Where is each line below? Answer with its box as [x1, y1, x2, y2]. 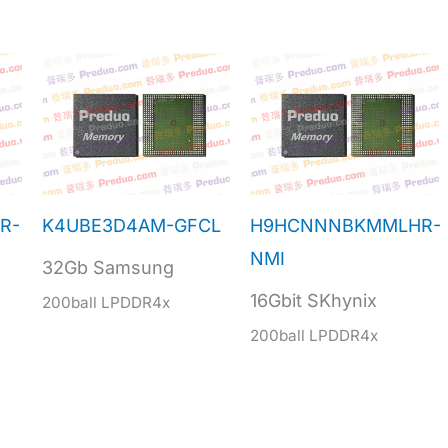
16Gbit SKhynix [250, 290, 378, 312]
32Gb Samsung [41, 257, 174, 279]
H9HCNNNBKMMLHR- [250, 215, 442, 237]
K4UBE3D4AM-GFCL [41, 215, 221, 237]
